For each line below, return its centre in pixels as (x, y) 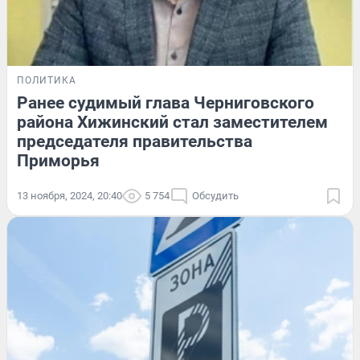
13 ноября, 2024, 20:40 (70, 196)
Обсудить (215, 196)
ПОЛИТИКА (47, 81)
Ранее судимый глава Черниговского (166, 103)
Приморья (58, 161)
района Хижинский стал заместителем (172, 123)
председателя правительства (135, 142)
